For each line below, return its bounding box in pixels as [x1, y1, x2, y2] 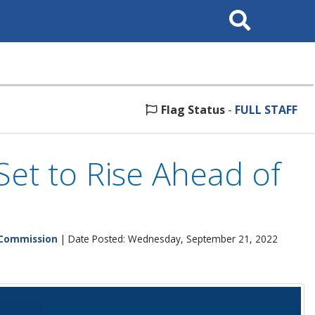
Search [223, 4, 252, 15]
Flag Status [161, 102, 225, 117]
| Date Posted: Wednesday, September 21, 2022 [58, 232, 278, 245]
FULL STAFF [235, 102, 297, 117]
